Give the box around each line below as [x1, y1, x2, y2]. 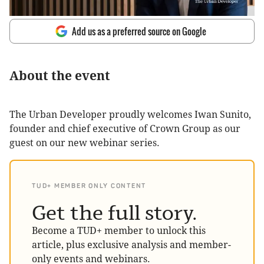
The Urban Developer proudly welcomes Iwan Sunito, [9, 109, 251, 120]
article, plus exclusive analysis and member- [32, 239, 231, 250]
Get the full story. [32, 201, 197, 225]
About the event [9, 68, 110, 83]
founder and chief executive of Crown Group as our [9, 123, 240, 134]
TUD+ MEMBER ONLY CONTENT [32, 182, 146, 190]
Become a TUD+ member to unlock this [32, 225, 206, 236]
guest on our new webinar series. [9, 137, 162, 148]
